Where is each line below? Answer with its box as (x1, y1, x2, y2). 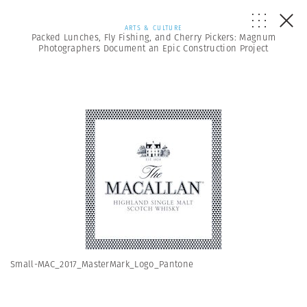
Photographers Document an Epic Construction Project (38, 42, 269, 55)
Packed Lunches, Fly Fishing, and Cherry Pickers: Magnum (31, 31, 276, 44)
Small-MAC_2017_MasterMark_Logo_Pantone (10, 258, 194, 271)
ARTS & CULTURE (124, 23, 183, 32)
